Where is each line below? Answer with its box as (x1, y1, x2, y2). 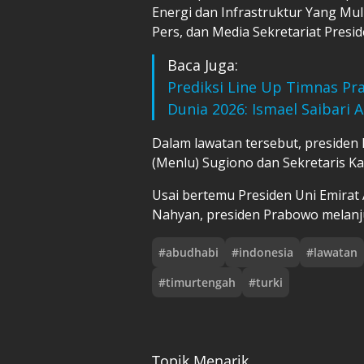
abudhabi (166, 244, 219, 260)
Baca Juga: (167, 54, 238, 75)
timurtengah (166, 274, 236, 290)
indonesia (239, 244, 293, 260)
